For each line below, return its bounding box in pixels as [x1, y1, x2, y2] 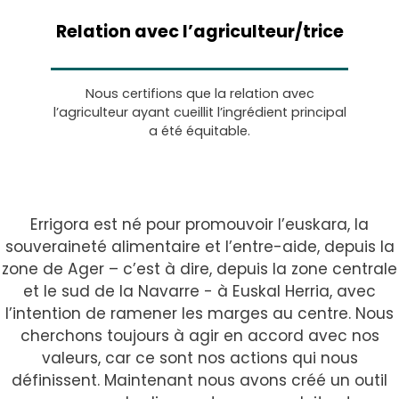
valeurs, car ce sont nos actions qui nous [41, 347, 358, 370]
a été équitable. [149, 122, 250, 141]
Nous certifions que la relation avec [85, 85, 314, 103]
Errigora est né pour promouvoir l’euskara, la [30, 214, 369, 236]
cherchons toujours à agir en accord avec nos [20, 325, 379, 347]
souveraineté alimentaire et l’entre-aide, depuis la [4, 236, 395, 258]
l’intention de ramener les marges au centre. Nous [5, 303, 394, 325]
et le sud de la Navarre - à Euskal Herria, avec [23, 281, 376, 303]
